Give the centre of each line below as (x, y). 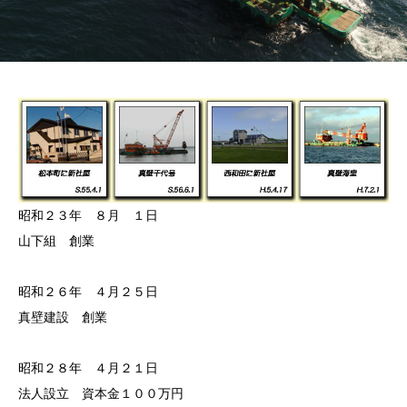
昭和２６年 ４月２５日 (88, 292)
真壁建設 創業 (63, 318)
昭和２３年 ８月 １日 (88, 216)
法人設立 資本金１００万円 (101, 394)
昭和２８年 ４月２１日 (88, 368)
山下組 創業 (56, 241)
